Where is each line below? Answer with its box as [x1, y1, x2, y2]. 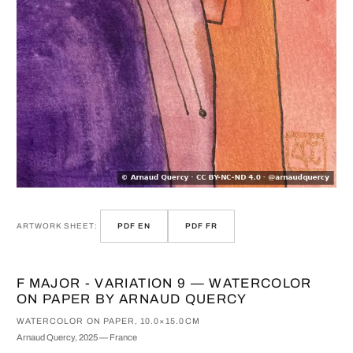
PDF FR [185, 221, 218, 231]
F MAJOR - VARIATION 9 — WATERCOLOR [17, 275, 312, 291]
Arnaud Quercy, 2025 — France [17, 332, 137, 342]
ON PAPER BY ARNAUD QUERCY [17, 291, 247, 307]
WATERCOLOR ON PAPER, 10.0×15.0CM [17, 317, 200, 326]
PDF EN [117, 221, 151, 231]
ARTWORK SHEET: [17, 221, 98, 231]
